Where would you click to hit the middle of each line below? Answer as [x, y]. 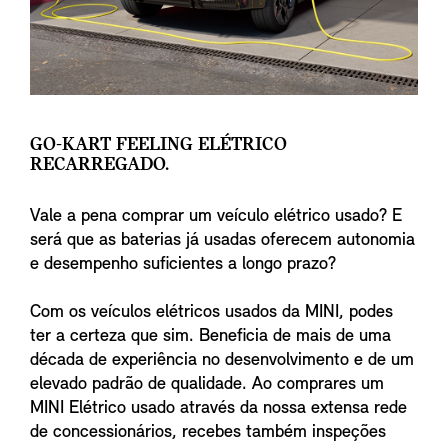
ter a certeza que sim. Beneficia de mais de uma [210, 336]
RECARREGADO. [99, 164]
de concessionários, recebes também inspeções [208, 432]
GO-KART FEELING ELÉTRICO [158, 144]
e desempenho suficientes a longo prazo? [183, 264]
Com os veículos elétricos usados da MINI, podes [211, 312]
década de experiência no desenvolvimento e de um [222, 360]
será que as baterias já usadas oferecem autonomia [222, 240]
